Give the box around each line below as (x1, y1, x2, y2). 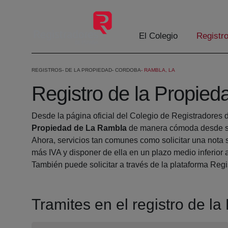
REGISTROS (32, 67, 62, 73)
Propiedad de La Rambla (32, 124, 127, 133)
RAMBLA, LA (144, 67, 175, 73)
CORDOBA (115, 67, 141, 73)
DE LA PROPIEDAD (65, 67, 112, 73)
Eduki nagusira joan (4, 5, 76, 14)
